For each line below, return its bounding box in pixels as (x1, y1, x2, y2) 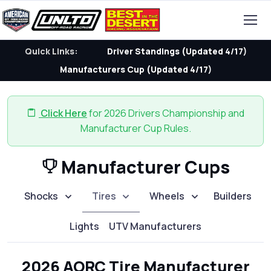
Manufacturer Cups (61, 155, 230, 179)
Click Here (39, 106, 87, 120)
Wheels (149, 189, 185, 203)
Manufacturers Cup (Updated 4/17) (59, 64, 212, 75)
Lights (70, 220, 99, 233)
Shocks (24, 189, 59, 203)
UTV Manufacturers (109, 220, 201, 233)
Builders (213, 189, 252, 203)
